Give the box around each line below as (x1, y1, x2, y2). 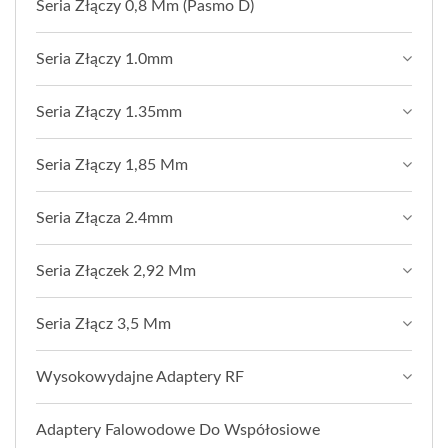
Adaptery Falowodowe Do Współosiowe (36, 422, 320, 439)
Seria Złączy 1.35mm (36, 104, 182, 121)
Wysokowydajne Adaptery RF (36, 369, 244, 386)
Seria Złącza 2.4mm (36, 210, 173, 227)
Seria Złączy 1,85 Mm (36, 157, 188, 174)
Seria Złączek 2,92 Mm (36, 263, 196, 280)
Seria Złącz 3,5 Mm (36, 316, 171, 333)
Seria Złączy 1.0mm (36, 51, 173, 68)
